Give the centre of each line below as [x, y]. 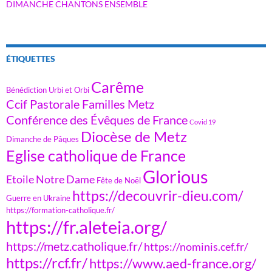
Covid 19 [202, 121]
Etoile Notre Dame [50, 179]
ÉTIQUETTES [31, 58]
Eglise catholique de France [96, 155]
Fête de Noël [119, 180]
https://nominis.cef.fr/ [196, 246]
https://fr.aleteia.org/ [87, 226]
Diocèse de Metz [134, 136]
